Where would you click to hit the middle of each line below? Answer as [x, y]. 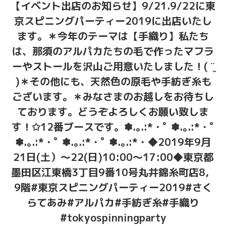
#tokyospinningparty [113, 218]
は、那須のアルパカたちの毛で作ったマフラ [113, 51]
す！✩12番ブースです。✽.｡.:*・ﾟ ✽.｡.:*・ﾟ [113, 127]
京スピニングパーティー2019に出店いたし [113, 21]
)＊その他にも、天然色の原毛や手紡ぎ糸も [113, 81]
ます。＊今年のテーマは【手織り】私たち [113, 36]
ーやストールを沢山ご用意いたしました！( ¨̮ [113, 66]
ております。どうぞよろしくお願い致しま [113, 112]
